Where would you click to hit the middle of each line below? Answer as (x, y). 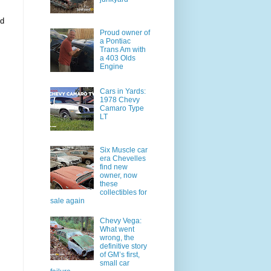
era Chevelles (122, 158)
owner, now (118, 175)
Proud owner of (125, 33)
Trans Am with (122, 50)
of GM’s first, (119, 254)
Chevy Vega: (120, 220)
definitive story (123, 246)
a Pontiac (115, 41)
